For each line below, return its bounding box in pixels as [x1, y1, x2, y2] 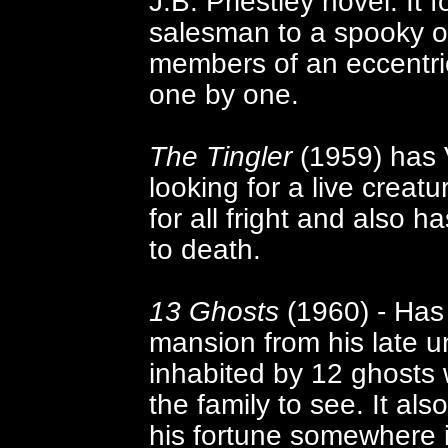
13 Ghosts [148, 295, 279, 327]
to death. [148, 233, 261, 265]
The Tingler [148, 140, 300, 172]
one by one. [148, 78, 299, 110]
